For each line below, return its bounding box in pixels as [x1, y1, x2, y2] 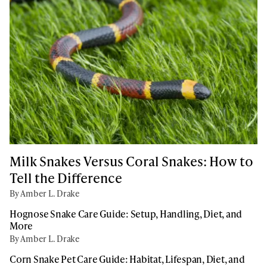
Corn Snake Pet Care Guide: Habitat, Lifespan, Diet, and [10, 252, 245, 266]
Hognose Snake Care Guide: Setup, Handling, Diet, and [10, 206, 242, 221]
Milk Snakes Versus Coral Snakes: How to [10, 151, 253, 170]
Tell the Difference [10, 168, 122, 187]
